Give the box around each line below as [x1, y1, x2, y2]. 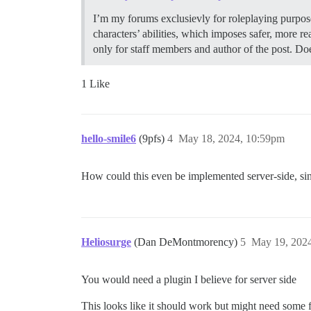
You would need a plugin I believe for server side [81, 273, 296, 285]
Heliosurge [81, 235, 131, 248]
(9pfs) [139, 132, 167, 144]
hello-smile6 [81, 132, 136, 144]
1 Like [81, 77, 110, 90]
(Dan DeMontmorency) [134, 235, 240, 248]
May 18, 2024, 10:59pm [178, 132, 285, 144]
